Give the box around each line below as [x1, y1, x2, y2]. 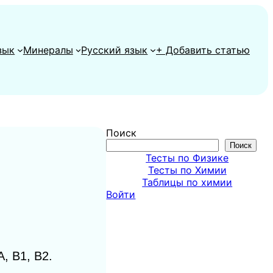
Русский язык [81, 44, 148, 56]
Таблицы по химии [142, 176, 233, 188]
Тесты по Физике [146, 152, 229, 164]
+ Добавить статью [156, 44, 250, 56]
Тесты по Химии [147, 164, 227, 176]
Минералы [23, 44, 73, 56]
